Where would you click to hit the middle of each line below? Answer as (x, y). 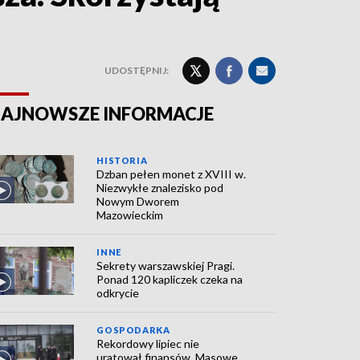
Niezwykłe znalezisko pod (160, 188)
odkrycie (118, 293)
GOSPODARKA (133, 330)
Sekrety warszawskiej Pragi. (166, 266)
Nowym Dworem (138, 201)
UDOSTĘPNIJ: (137, 70)
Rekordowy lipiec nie (148, 344)
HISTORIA (122, 160)
